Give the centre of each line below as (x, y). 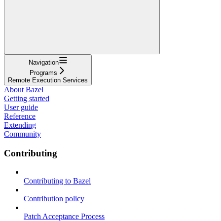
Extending (20, 125)
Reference (20, 116)
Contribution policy (54, 199)
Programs (43, 73)
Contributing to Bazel (57, 181)
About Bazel (24, 89)
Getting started (27, 98)
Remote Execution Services (48, 80)
